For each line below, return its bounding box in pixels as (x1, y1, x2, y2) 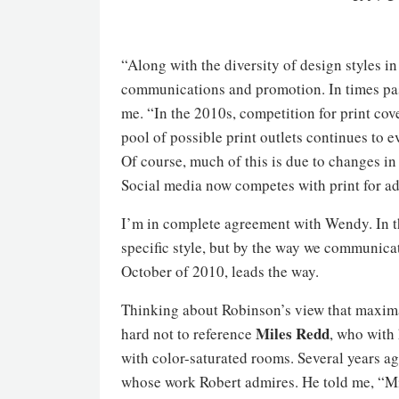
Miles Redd (256, 322, 330, 345)
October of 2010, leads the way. (121, 260, 319, 281)
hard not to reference (121, 322, 256, 344)
